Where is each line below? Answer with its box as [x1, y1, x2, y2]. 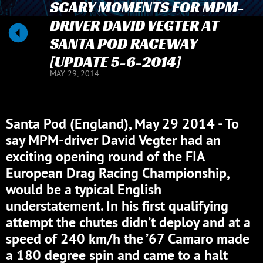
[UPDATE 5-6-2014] [49, 52, 181, 71]
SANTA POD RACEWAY [49, 34, 197, 53]
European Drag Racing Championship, [6, 164, 229, 182]
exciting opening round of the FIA [6, 147, 205, 166]
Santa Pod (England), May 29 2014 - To [6, 114, 239, 133]
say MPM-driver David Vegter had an [6, 131, 221, 149]
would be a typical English [6, 180, 161, 198]
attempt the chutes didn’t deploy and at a [6, 213, 251, 231]
